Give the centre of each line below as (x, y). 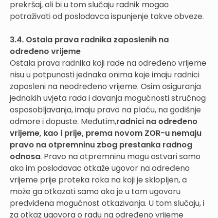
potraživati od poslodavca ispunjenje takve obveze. (107, 16)
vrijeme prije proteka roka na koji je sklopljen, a (98, 180)
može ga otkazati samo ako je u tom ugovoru (95, 191)
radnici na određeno (157, 121)
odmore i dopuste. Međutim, (63, 121)
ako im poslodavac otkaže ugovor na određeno (100, 168)
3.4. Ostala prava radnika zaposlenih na (89, 39)
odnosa (25, 156)
